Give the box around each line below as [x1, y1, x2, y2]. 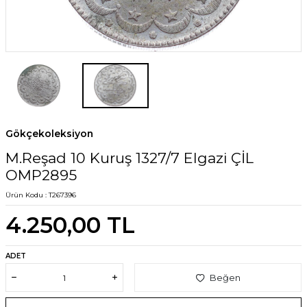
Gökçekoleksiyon [5, 127, 93, 140]
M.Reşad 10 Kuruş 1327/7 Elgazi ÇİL [5, 149, 254, 167]
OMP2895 [5, 167, 77, 184]
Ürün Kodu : [5, 191, 49, 200]
